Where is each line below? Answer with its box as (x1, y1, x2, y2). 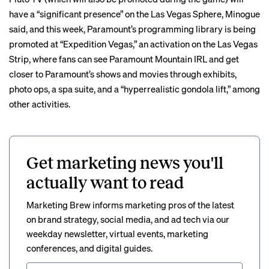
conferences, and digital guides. (26, 242, 153, 255)
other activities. (9, 98, 70, 110)
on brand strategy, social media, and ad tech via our (26, 213, 229, 226)
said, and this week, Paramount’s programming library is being (9, 23, 256, 35)
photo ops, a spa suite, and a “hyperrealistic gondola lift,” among (9, 83, 260, 95)
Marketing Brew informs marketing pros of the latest (26, 199, 234, 211)
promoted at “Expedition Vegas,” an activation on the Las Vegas (9, 38, 258, 50)
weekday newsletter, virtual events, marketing (26, 228, 208, 240)
